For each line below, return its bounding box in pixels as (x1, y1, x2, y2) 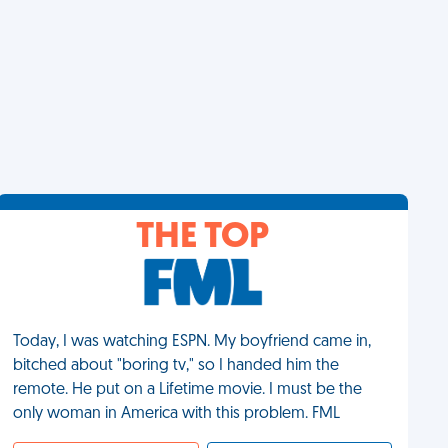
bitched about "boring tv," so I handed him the (13, 358, 340, 374)
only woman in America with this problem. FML (13, 406, 341, 422)
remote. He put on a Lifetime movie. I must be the (13, 382, 363, 398)
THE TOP (136, 220, 270, 256)
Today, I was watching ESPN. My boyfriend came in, (13, 334, 372, 350)
